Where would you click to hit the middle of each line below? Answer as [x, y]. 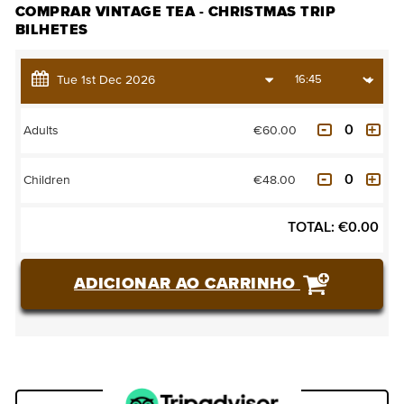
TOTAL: [311, 227]
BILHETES [52, 29]
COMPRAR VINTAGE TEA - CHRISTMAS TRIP [176, 11]
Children [47, 181]
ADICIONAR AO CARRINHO [187, 284]
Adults [41, 131]
